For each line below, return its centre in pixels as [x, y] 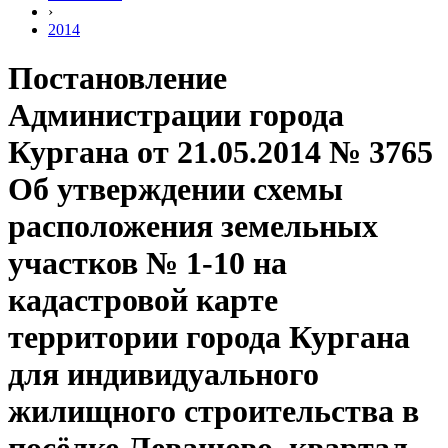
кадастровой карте [143, 300]
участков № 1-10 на [147, 263]
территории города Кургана [209, 337]
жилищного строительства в [213, 411]
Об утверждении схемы [175, 189]
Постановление [117, 78]
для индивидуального [163, 374]
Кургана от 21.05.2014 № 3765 [220, 152]
